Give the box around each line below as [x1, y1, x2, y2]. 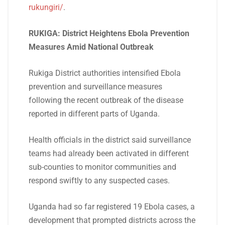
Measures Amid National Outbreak [29, 42, 154, 52]
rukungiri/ [29, 3, 63, 12]
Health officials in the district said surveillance [29, 135, 191, 145]
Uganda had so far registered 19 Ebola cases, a [29, 202, 195, 211]
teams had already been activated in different [29, 149, 189, 158]
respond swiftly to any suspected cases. [29, 176, 170, 185]
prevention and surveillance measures [29, 82, 162, 91]
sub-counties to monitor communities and [29, 162, 176, 172]
